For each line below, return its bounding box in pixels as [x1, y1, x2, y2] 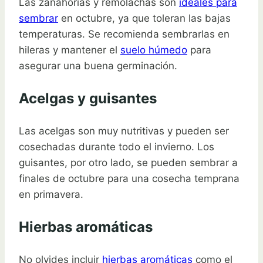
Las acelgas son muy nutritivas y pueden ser [19, 124, 229, 137]
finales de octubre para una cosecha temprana [19, 172, 240, 184]
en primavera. [19, 188, 83, 200]
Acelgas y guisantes [19, 89, 157, 107]
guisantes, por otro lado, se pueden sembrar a [19, 156, 238, 168]
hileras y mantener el [19, 43, 120, 56]
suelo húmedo [120, 43, 187, 56]
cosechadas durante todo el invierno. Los [19, 140, 214, 153]
